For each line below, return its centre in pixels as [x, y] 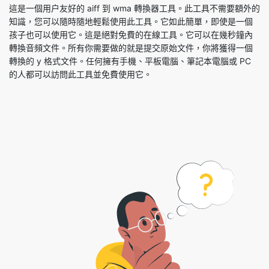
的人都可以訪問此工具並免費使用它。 [80, 40]
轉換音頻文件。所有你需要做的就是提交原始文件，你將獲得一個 [131, 13]
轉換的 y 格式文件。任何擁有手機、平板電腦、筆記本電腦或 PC [130, 26]
